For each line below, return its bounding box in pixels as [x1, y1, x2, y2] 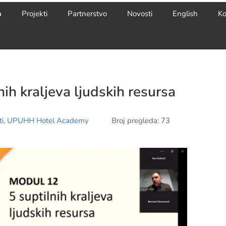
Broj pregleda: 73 [111, 116, 170, 126]
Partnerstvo [68, 9, 107, 19]
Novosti [127, 9, 153, 19]
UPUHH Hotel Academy [7, 116, 89, 126]
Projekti [22, 9, 48, 19]
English [173, 9, 198, 19]
